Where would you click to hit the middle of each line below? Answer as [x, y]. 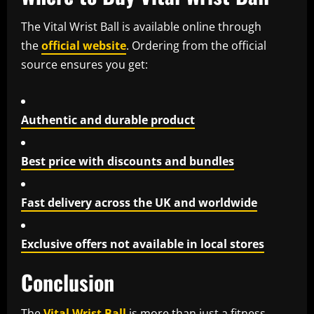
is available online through [190, 27]
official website [84, 46]
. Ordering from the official [196, 46]
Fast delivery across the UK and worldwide [139, 203]
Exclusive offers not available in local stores [143, 244]
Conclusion [68, 282]
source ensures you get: [84, 65]
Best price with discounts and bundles [128, 162]
